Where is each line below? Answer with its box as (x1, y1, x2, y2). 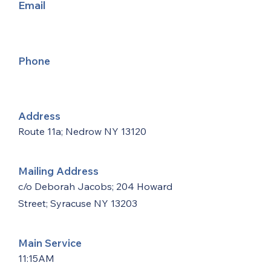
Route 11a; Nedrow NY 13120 (18, 125, 146, 137)
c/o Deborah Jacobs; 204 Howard (18, 180, 172, 192)
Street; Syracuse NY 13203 (18, 197, 137, 209)
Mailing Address (18, 165, 99, 177)
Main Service (18, 237, 82, 249)
